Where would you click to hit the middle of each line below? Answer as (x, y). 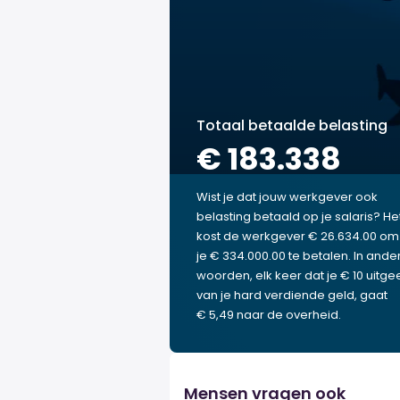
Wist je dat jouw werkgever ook (287, 197)
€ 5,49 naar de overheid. (269, 315)
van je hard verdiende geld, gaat (292, 295)
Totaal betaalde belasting (292, 125)
